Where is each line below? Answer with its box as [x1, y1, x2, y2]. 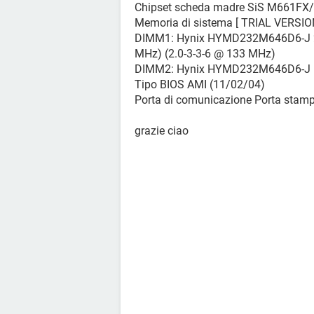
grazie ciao [135, 124, 189, 137]
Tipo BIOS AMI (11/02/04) [135, 78, 265, 91]
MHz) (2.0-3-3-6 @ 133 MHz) [135, 47, 275, 60]
